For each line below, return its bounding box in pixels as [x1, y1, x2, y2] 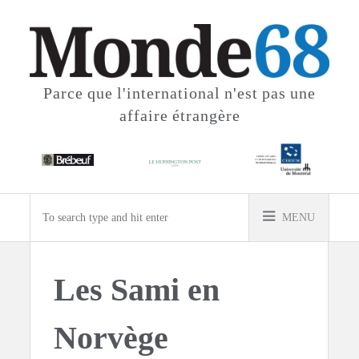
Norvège [54, 319, 169, 356]
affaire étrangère [119, 106, 240, 124]
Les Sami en [54, 271, 220, 308]
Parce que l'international [43, 83, 224, 102]
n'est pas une [224, 83, 316, 102]
